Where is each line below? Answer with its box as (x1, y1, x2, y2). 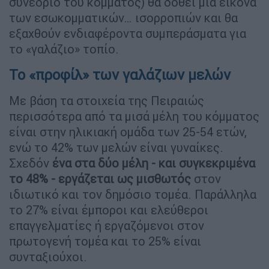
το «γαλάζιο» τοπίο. (9, 41, 119, 56)
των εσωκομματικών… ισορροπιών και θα (9, 10, 238, 25)
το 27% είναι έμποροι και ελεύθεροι (9, 202, 208, 217)
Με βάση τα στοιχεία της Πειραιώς (9, 92, 204, 108)
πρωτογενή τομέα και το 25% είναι (9, 233, 201, 249)
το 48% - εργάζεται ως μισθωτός (9, 171, 191, 186)
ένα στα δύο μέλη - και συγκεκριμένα (52, 155, 255, 171)
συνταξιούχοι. (9, 249, 87, 264)
